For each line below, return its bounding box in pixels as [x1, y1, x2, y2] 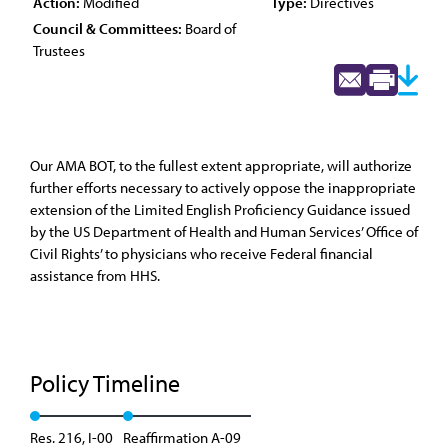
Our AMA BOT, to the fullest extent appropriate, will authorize [30, 156, 412, 175]
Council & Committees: [33, 19, 182, 38]
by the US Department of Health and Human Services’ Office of [30, 222, 418, 241]
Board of [182, 19, 236, 38]
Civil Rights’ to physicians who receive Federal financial [30, 244, 373, 263]
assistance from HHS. [30, 266, 160, 285]
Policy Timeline [30, 368, 185, 398]
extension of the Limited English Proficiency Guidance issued [30, 200, 410, 219]
